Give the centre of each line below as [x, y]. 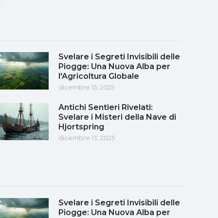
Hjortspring [81, 127]
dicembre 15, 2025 [86, 87]
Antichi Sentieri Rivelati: [106, 107]
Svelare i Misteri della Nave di [117, 117]
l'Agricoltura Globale [99, 76]
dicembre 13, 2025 [87, 137]
